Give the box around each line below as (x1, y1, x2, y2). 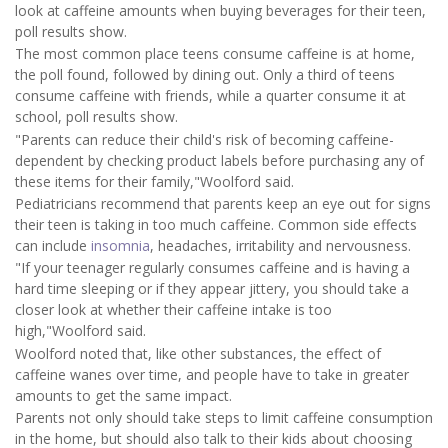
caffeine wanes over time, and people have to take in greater (15, 364, 409, 384)
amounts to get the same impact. (15, 385, 232, 405)
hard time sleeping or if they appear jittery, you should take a (15, 279, 409, 299)
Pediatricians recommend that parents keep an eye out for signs (15, 193, 431, 213)
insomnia (91, 235, 150, 255)
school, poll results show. (15, 107, 178, 127)
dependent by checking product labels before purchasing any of (15, 150, 424, 170)
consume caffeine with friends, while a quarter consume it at (15, 86, 406, 106)
